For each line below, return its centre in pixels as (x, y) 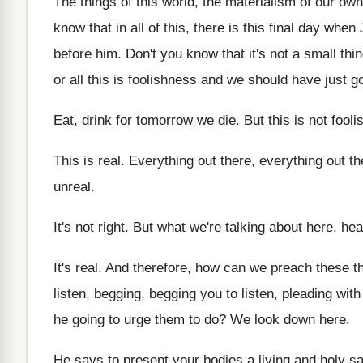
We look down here (288, 320)
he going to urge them (119, 320)
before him (85, 54)
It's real (76, 268)
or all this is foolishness (125, 80)
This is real (87, 161)
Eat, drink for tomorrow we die (145, 120)
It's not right (89, 227)
